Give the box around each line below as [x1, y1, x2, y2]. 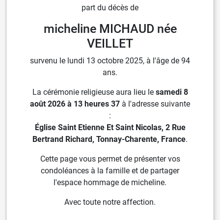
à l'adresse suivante [120, 99, 190, 109]
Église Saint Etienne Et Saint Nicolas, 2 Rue [34, 123, 186, 133]
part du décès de [82, 3, 138, 13]
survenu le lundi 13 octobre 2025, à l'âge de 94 [30, 56, 190, 66]
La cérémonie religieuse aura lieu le [32, 87, 156, 97]
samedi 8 [155, 87, 188, 97]
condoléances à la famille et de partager [41, 166, 179, 176]
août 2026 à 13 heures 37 [30, 99, 120, 109]
